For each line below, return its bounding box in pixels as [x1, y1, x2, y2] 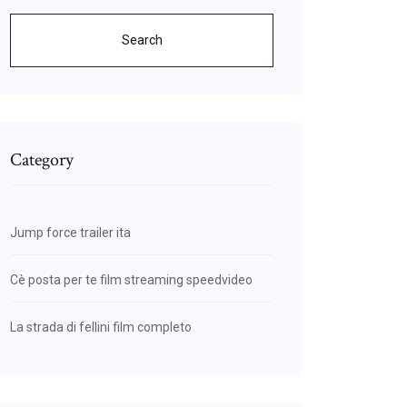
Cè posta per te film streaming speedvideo [10, 273, 253, 287]
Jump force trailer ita [10, 225, 131, 240]
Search [121, 33, 163, 47]
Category [10, 148, 74, 172]
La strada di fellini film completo [10, 320, 192, 334]
